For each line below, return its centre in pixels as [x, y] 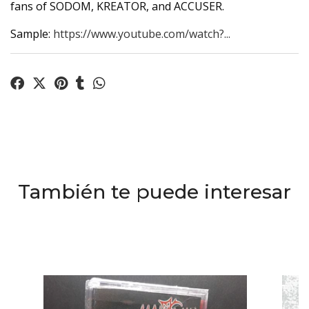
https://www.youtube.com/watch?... [142, 34]
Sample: [32, 34]
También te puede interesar [154, 192]
